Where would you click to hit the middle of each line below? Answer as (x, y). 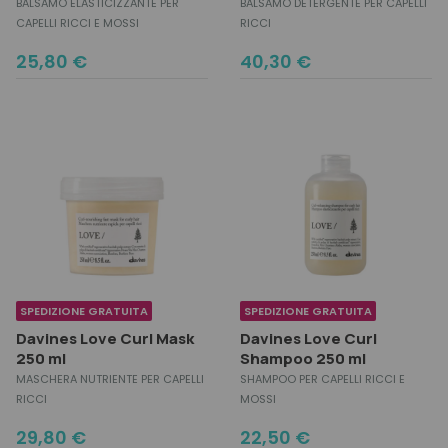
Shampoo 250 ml (303, 358)
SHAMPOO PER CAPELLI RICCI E (322, 379)
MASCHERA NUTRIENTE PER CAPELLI (110, 379)
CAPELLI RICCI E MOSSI (77, 23)
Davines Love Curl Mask (105, 338)
